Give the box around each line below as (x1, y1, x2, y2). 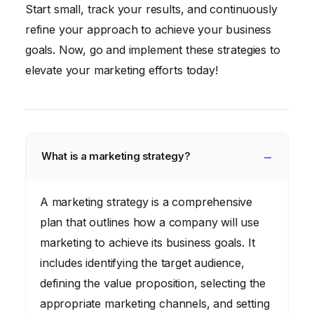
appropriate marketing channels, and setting (40, 296, 270, 310)
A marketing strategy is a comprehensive (40, 194, 253, 209)
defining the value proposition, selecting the (40, 275, 266, 290)
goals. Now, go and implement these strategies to (25, 42, 280, 57)
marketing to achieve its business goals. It (40, 235, 255, 250)
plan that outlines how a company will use (40, 214, 259, 229)
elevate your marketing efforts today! (25, 62, 218, 77)
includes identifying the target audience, (40, 255, 245, 270)
